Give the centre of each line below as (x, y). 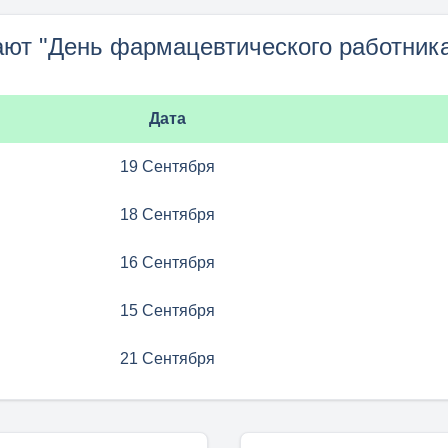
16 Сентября (167, 262)
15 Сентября (167, 310)
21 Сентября (167, 358)
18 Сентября (167, 214)
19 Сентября (167, 166)
